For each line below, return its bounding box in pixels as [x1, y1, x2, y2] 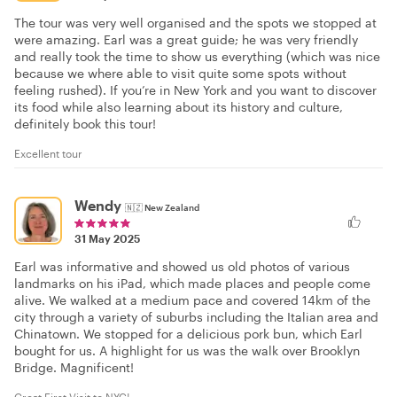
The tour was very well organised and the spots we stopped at [14, 14, 377, 30]
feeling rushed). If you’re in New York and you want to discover [14, 82, 377, 97]
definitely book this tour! [14, 115, 156, 131]
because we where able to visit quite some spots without [14, 65, 346, 81]
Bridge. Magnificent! [14, 359, 134, 375]
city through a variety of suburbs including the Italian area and [14, 308, 378, 324]
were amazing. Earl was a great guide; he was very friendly [14, 31, 358, 47]
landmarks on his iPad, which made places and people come [14, 275, 370, 291]
